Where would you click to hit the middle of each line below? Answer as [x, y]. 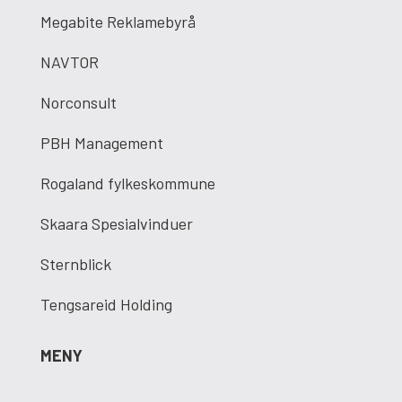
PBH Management [101, 143]
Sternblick [75, 264]
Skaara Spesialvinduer [116, 223]
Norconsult [78, 102]
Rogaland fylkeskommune [127, 183]
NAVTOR [69, 62]
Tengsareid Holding [106, 304]
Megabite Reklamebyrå [118, 22]
